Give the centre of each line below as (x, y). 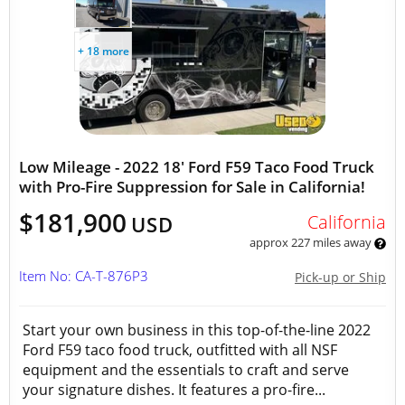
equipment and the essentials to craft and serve (186, 370)
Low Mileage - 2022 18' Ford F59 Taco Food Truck (197, 167)
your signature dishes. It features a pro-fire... (174, 390)
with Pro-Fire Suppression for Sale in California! (192, 187)
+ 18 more (103, 51)
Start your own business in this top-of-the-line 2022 (197, 330)
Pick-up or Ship (340, 277)
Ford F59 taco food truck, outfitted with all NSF (180, 350)
